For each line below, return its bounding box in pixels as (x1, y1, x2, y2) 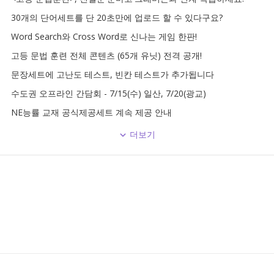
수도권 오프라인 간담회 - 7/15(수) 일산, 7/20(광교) (11, 87, 206, 99)
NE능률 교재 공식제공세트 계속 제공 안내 (11, 106, 172, 118)
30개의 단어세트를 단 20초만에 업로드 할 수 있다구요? (11, 12, 223, 23)
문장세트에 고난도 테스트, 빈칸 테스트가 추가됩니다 (11, 68, 214, 80)
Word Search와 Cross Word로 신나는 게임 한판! (11, 31, 197, 42)
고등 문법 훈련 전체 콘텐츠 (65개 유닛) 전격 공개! (11, 50, 202, 61)
